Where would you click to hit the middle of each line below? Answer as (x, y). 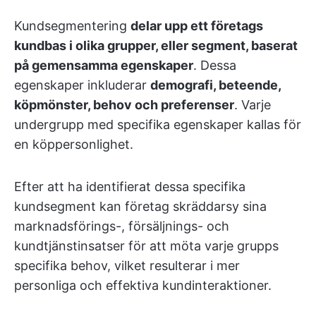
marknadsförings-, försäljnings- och (122, 226)
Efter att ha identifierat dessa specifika (130, 187)
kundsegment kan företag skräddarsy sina (140, 206)
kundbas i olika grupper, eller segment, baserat (156, 45)
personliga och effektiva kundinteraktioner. (143, 285)
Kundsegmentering (72, 26)
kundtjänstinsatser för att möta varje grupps (146, 246)
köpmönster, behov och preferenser (124, 105)
